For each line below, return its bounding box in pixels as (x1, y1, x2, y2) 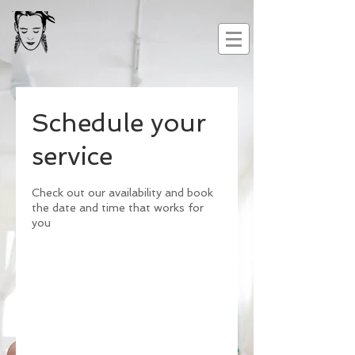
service (32, 141, 113, 171)
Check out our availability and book (32, 186, 213, 199)
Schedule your (32, 108, 206, 138)
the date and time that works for (32, 201, 204, 214)
